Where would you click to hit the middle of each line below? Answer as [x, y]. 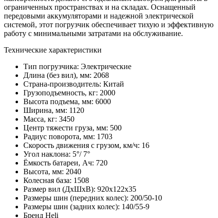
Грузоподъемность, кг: [62, 93]
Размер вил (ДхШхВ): [60, 189]
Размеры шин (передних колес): [77, 198]
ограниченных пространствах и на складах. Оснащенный [100, 7]
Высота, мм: [45, 172]
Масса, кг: [41, 119]
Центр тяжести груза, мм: [67, 128]
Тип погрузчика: [52, 67]
